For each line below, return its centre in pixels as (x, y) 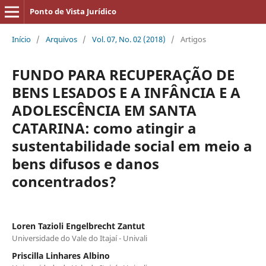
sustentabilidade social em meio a (132, 145)
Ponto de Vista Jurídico (73, 11)
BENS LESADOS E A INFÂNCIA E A (126, 92)
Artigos (193, 39)
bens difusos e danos (85, 163)
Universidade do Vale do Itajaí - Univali (79, 238)
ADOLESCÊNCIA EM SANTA (104, 110)
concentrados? (64, 181)
